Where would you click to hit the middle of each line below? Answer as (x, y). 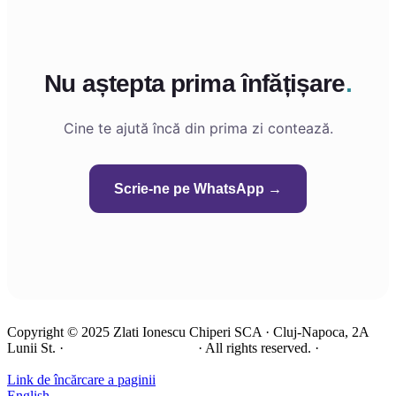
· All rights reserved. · (259, 348)
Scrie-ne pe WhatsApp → (198, 189)
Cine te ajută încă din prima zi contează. (198, 128)
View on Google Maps (131, 348)
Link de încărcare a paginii (81, 380)
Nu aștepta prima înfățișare (195, 84)
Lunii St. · (37, 348)
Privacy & (351, 348)
